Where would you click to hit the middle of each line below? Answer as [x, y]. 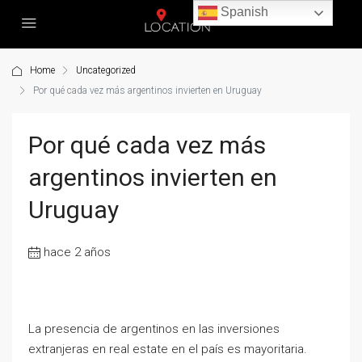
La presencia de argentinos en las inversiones [154, 329]
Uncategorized [106, 70]
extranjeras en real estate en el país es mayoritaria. [168, 349]
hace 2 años [77, 252]
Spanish [243, 12]
